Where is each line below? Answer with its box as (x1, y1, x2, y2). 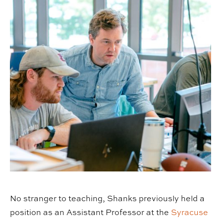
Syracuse (171, 206, 208, 218)
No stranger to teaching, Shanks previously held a (10, 192, 205, 204)
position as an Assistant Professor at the (10, 206, 171, 218)
